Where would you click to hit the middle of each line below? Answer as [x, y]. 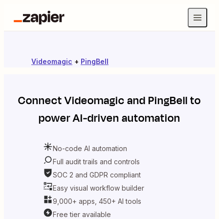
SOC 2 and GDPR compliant [97, 175]
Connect [41, 101]
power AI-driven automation [109, 118]
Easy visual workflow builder [99, 188]
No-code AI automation [90, 148]
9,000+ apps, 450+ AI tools [97, 201]
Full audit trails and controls [96, 161]
